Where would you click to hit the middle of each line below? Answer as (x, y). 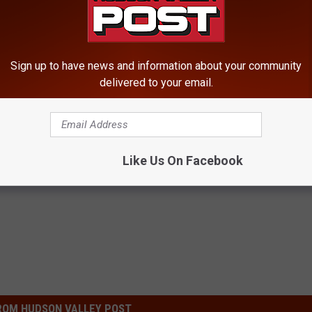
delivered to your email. (156, 83)
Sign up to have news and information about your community (156, 66)
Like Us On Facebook (182, 161)
